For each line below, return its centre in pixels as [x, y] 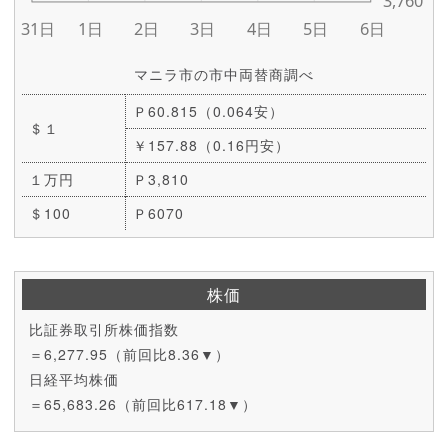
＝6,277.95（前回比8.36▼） [129, 353]
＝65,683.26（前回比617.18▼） [143, 403]
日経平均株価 [74, 378]
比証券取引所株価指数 [104, 328]
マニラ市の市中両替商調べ [224, 73]
